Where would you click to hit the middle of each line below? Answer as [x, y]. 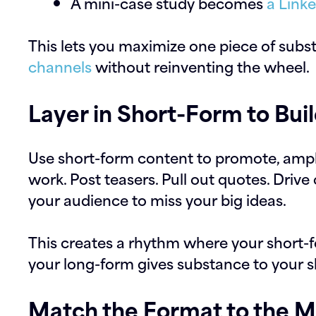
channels [60, 66]
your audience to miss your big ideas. [157, 199]
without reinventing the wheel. [201, 66]
